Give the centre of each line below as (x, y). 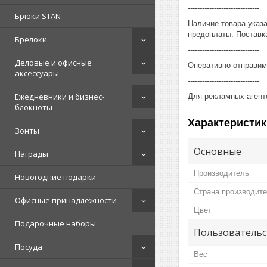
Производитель (221, 173)
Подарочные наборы (55, 223)
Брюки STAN (38, 16)
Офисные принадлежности (66, 200)
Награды (32, 154)
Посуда (29, 247)
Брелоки (31, 39)
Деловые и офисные (53, 63)
